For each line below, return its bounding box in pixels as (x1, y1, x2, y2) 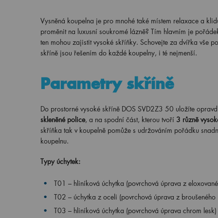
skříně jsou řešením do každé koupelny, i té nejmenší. (40, 48, 197, 57)
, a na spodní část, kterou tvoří (85, 115, 176, 124)
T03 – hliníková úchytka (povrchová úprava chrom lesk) (54, 206, 217, 215)
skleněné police (40, 115, 85, 124)
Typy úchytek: (40, 157, 80, 166)
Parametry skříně (40, 74, 174, 93)
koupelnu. (40, 136, 69, 145)
